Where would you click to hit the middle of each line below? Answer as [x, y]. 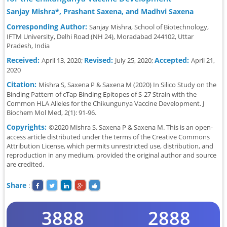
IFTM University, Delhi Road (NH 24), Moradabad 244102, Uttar [100, 36]
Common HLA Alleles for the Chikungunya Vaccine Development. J [106, 103]
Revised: [100, 60]
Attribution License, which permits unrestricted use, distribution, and [110, 146]
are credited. [26, 164]
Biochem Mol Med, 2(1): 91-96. [52, 112]
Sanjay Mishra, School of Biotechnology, [149, 27]
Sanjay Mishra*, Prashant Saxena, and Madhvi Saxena [100, 11]
